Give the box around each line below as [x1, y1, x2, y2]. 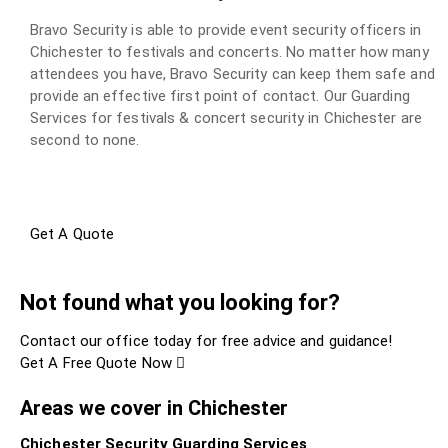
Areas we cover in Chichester [20, 395, 288, 420]
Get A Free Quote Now [20, 353, 177, 372]
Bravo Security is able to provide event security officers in [30, 20, 422, 39]
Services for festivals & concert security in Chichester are [30, 108, 422, 127]
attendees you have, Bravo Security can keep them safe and [30, 64, 435, 83]
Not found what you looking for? [20, 289, 340, 315]
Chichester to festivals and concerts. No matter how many [30, 42, 429, 61]
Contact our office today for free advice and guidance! [20, 331, 393, 350]
